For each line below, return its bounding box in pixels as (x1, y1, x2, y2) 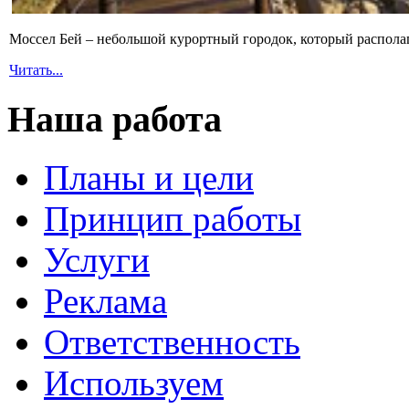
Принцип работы (44, 199, 301, 239)
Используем (44, 363, 224, 404)
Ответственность (44, 322, 300, 362)
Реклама (44, 281, 167, 321)
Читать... (9, 61, 63, 78)
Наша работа (7, 98, 222, 140)
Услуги (44, 240, 150, 280)
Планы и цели (44, 158, 254, 198)
